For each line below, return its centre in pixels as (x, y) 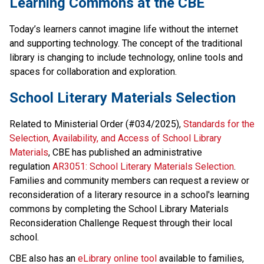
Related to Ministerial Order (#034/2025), (96, 124)
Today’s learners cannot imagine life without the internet (124, 29)
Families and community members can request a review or (129, 180)
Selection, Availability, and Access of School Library (115, 138)
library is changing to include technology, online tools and (126, 57)
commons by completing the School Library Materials (119, 209)
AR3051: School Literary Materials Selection (143, 166)
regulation (31, 166)
